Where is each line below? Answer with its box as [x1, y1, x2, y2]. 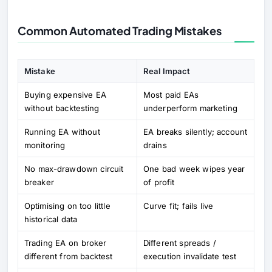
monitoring [24, 140, 66, 150]
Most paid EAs [143, 89, 199, 100]
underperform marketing [143, 103, 237, 113]
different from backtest [24, 251, 113, 261]
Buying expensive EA [24, 89, 106, 100]
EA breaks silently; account [143, 126, 247, 137]
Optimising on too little [24, 200, 110, 211]
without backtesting [24, 103, 100, 113]
